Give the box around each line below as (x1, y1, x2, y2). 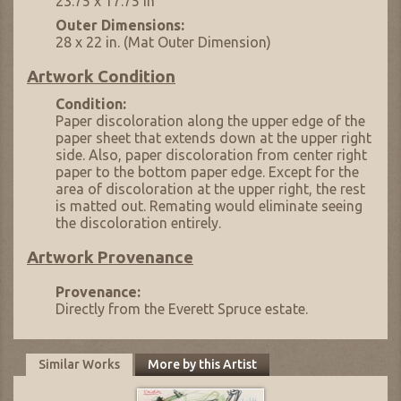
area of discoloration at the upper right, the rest (55, 180, 365, 197)
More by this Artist (147, 357, 257, 372)
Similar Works (38, 357, 120, 372)
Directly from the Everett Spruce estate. (55, 300, 308, 317)
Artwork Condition (27, 67, 175, 87)
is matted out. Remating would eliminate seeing (55, 197, 363, 214)
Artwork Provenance (27, 248, 193, 268)
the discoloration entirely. (55, 214, 221, 231)
